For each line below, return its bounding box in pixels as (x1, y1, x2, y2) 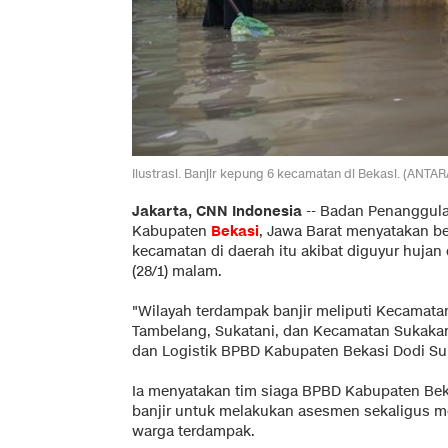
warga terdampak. (132, 421, 255, 441)
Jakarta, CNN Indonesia (132, 201, 302, 221)
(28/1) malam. (132, 261, 222, 281)
